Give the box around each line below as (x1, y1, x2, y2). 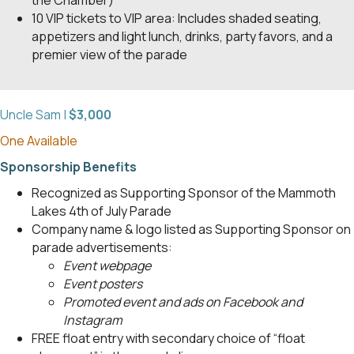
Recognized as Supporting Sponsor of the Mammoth (32, 183, 336, 201)
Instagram (63, 311, 122, 329)
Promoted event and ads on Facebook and (63, 292, 303, 311)
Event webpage (63, 256, 151, 274)
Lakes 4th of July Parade (32, 201, 171, 220)
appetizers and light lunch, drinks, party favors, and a (32, 27, 333, 45)
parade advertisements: (32, 238, 172, 256)
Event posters (63, 274, 142, 292)
